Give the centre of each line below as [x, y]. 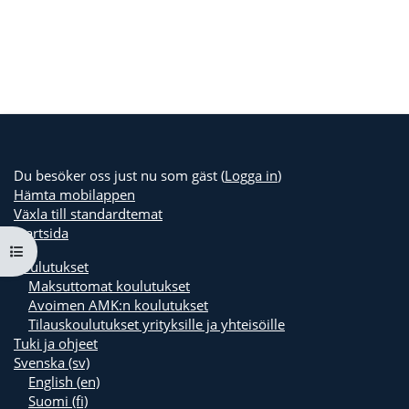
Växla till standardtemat [88, 214]
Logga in [251, 175]
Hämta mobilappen [74, 194]
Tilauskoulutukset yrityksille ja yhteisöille [157, 324]
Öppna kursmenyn [68, 251]
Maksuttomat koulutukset [109, 286]
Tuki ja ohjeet [56, 343]
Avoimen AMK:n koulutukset [118, 305]
